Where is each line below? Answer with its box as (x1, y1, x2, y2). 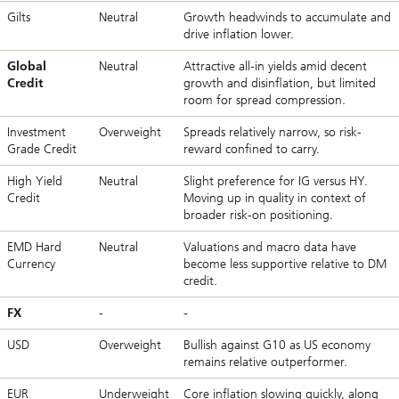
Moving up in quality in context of (183, 190, 366, 206)
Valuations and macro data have (183, 239, 356, 255)
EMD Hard (7, 239, 61, 255)
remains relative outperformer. (183, 354, 347, 370)
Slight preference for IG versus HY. (183, 173, 368, 189)
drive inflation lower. (183, 26, 294, 42)
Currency (7, 256, 55, 272)
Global (7, 58, 46, 74)
